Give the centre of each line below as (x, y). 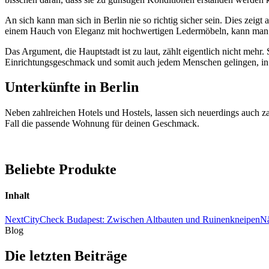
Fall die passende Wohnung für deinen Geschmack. (102, 124)
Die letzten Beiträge (66, 255)
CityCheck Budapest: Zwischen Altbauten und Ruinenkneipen (142, 219)
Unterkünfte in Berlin (72, 87)
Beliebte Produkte (61, 170)
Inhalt (17, 196)
